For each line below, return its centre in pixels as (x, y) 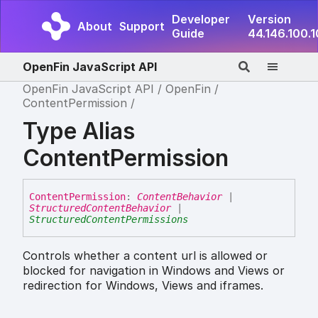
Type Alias (79, 131)
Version (269, 19)
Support (142, 26)
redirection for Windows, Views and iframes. (143, 286)
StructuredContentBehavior (100, 208)
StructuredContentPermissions (109, 220)
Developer (201, 19)
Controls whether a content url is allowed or (145, 256)
